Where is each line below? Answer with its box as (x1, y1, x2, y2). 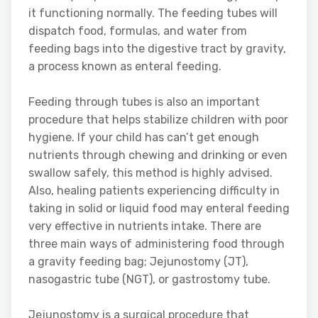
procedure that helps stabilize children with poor (28, 112, 288, 126)
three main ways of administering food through (28, 236, 285, 251)
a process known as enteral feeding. (28, 59, 221, 73)
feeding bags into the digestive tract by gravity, (28, 41, 286, 55)
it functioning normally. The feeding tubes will (28, 6, 278, 20)
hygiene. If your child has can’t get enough (28, 130, 259, 144)
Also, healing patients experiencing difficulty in (28, 183, 280, 197)
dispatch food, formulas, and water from (28, 23, 247, 38)
